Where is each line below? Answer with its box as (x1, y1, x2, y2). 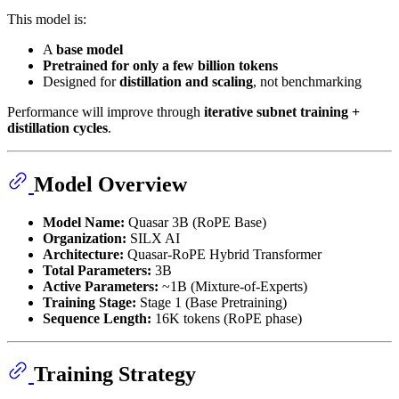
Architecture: (43, 246, 124, 262)
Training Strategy (34, 362, 196, 387)
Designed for (43, 73, 119, 89)
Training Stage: (43, 294, 136, 310)
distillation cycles (7, 119, 108, 135)
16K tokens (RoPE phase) (151, 310, 302, 326)
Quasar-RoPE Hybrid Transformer (124, 246, 322, 262)
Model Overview (34, 172, 187, 196)
